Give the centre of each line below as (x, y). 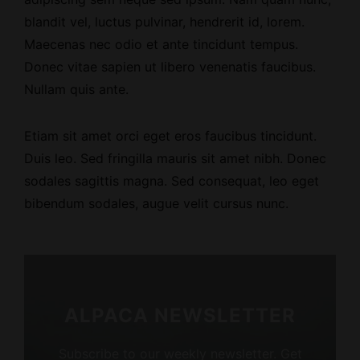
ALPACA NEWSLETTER (180, 315)
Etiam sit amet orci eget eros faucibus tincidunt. (170, 135)
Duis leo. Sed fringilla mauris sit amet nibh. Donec (175, 158)
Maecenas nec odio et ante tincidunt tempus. (161, 44)
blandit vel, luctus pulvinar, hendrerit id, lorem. (164, 21)
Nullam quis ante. (76, 89)
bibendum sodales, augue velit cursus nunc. (156, 203)
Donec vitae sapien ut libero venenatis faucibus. (170, 66)
